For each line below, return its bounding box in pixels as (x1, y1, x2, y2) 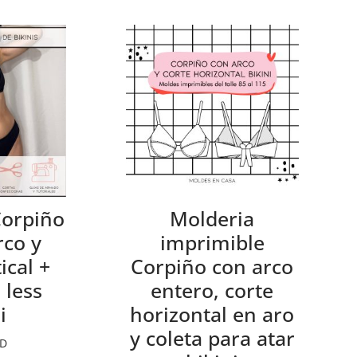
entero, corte (151, 277, 274, 304)
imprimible (159, 229, 265, 257)
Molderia (170, 205, 255, 233)
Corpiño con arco (131, 253, 294, 280)
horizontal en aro (130, 300, 295, 328)
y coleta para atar (129, 324, 295, 352)
